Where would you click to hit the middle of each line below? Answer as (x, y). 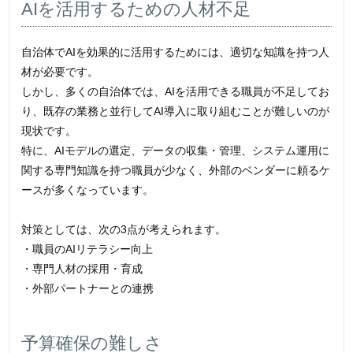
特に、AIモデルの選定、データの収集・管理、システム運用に (176, 151)
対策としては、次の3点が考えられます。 (124, 230)
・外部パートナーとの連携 (88, 289)
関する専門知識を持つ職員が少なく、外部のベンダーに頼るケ (176, 171)
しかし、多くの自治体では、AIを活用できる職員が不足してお (176, 92)
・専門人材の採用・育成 (82, 269)
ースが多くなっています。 (88, 190)
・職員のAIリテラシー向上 (87, 249)
